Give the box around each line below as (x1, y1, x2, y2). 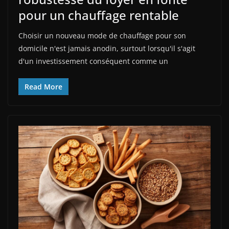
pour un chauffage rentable (18, 7, 179, 24)
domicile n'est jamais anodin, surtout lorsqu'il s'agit (18, 43, 195, 54)
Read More (25, 82, 62, 92)
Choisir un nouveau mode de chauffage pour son (18, 31, 186, 41)
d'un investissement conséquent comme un (18, 56, 168, 66)
